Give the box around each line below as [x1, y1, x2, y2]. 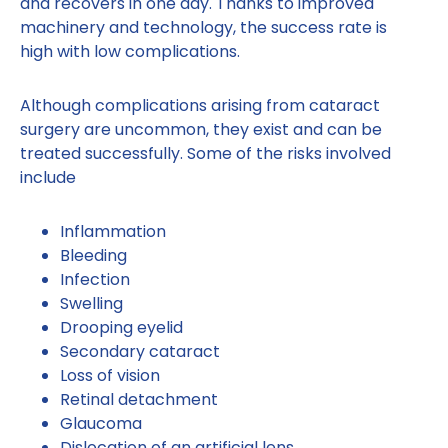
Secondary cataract [60, 340, 220, 364]
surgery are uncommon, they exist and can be [20, 118, 382, 142]
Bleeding [60, 244, 127, 268]
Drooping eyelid [60, 316, 183, 340]
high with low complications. [20, 40, 240, 64]
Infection [60, 268, 130, 292]
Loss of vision [60, 364, 160, 388]
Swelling [60, 292, 123, 316]
